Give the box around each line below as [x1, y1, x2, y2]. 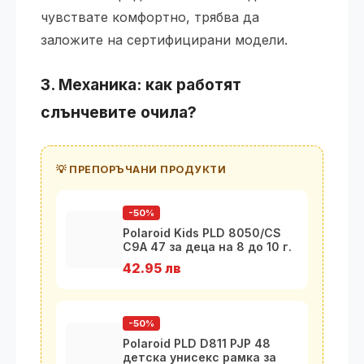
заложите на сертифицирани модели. [41, 32, 288, 48]
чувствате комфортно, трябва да [41, 9, 259, 25]
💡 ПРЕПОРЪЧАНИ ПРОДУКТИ [56, 163, 226, 175]
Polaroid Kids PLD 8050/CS [123, 226, 281, 240]
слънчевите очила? [41, 102, 197, 122]
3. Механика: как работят [41, 75, 241, 94]
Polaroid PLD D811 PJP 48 [123, 336, 271, 350]
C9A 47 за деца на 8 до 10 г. [123, 240, 292, 253]
